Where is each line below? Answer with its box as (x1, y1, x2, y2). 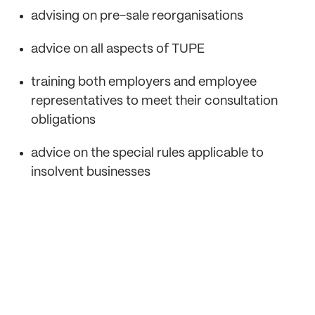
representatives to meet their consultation (31, 95, 278, 108)
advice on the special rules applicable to (31, 147, 264, 160)
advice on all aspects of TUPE (31, 43, 207, 56)
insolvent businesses (31, 166, 150, 179)
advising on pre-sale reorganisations (31, 10, 243, 22)
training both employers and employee (31, 76, 257, 89)
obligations (31, 114, 96, 127)
